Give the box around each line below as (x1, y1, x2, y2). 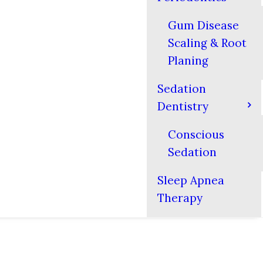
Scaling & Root (168, 36, 247, 50)
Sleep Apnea (157, 173, 224, 187)
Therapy (157, 191, 203, 205)
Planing (168, 53, 208, 68)
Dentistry (157, 99, 208, 113)
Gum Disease (168, 18, 239, 32)
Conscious (168, 127, 224, 141)
